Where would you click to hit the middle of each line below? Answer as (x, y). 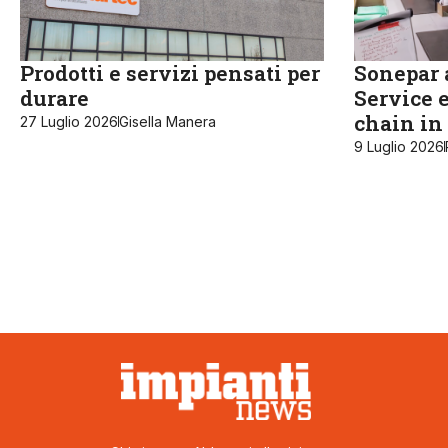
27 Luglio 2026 (69, 121)
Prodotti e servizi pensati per (170, 72)
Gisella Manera (167, 121)
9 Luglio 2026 (398, 146)
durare (54, 97)
